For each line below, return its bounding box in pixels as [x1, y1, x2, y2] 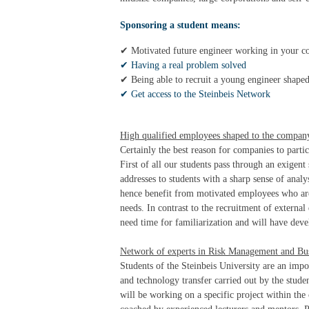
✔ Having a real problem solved [120, 60, 246, 70]
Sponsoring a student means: [120, 20, 241, 30]
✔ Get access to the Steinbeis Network [120, 89, 270, 99]
